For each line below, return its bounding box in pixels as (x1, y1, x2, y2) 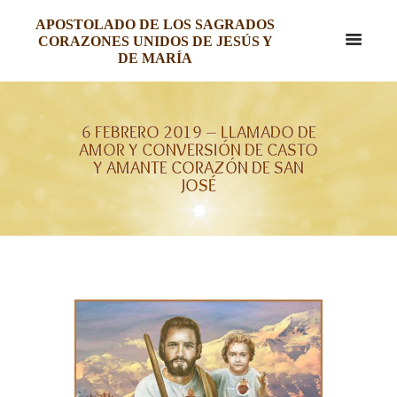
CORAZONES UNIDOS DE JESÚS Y (37, 34, 273, 49)
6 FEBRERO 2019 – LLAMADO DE (81, 121, 316, 143)
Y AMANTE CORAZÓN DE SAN (93, 156, 304, 178)
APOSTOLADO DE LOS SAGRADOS (35, 17, 275, 32)
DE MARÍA (118, 51, 192, 66)
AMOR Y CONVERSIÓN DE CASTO (79, 138, 318, 160)
